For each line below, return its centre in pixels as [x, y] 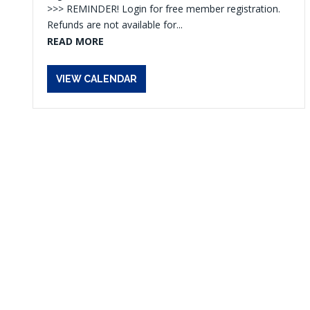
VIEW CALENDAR [97, 79]
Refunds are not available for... [115, 25]
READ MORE [75, 41]
